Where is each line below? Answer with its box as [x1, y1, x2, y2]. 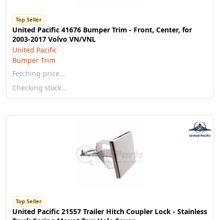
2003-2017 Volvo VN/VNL [12, 34, 96, 44]
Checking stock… [12, 83, 67, 92]
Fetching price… [12, 69, 65, 78]
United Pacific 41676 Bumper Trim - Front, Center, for [12, 25, 192, 34]
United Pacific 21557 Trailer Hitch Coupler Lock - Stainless [12, 207, 207, 216]
